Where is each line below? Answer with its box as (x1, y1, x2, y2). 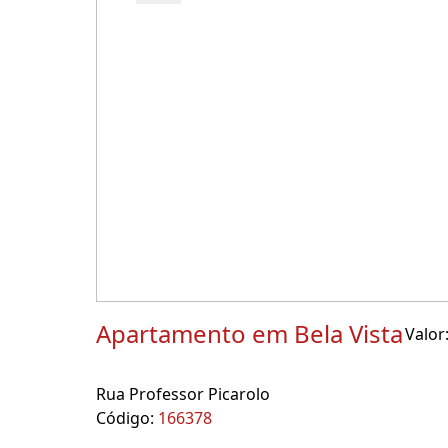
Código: (96, 407, 158, 429)
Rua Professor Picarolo (96, 383, 270, 405)
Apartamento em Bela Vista (96, 317, 403, 350)
